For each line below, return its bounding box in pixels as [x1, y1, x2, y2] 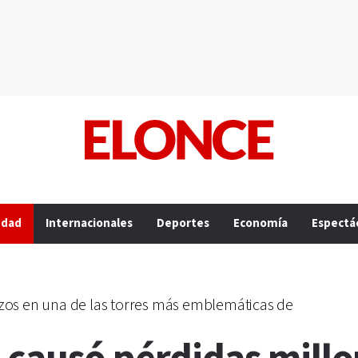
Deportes [157, 216, 209, 231]
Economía [233, 216, 288, 231]
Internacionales [46, 216, 133, 231]
